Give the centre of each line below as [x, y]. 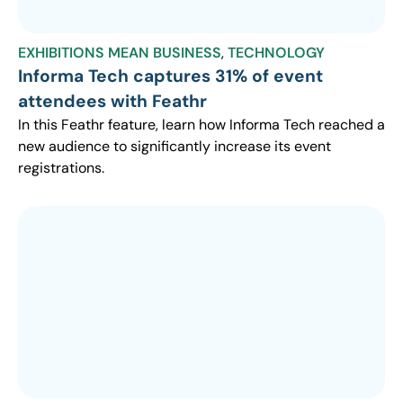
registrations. [61, 168]
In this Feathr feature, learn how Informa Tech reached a [201, 125]
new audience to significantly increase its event [175, 146]
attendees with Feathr [112, 101]
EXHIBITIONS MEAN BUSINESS [120, 53]
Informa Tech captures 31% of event [170, 76]
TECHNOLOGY [276, 53]
